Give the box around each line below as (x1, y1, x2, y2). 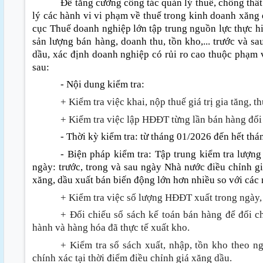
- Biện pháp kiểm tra (60, 149, 149, 160)
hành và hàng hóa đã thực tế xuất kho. (32, 222, 193, 234)
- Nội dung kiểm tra (60, 79, 142, 90)
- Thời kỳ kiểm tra (60, 131, 136, 143)
